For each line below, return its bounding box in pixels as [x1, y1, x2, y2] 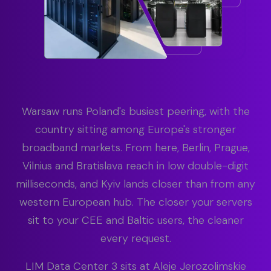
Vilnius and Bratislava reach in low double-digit [22, 158, 249, 174]
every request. [100, 231, 171, 246]
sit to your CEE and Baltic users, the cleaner [27, 213, 244, 228]
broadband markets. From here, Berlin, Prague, [21, 140, 250, 155]
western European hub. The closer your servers [19, 195, 252, 210]
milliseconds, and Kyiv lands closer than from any [16, 177, 255, 192]
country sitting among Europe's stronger [35, 122, 236, 137]
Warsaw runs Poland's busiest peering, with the [21, 104, 250, 119]
